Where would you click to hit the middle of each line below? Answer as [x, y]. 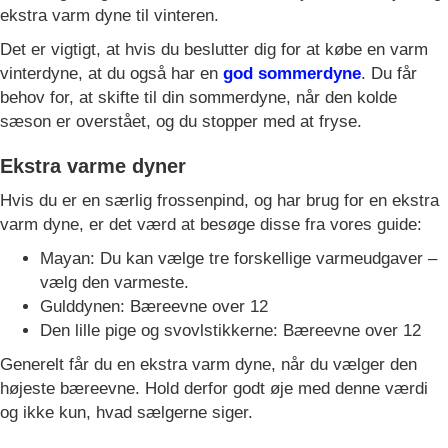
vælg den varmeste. [114, 282]
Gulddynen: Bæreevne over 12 [154, 306]
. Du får [389, 73]
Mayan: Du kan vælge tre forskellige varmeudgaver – [238, 258]
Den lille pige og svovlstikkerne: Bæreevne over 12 [230, 330]
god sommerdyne [292, 73]
